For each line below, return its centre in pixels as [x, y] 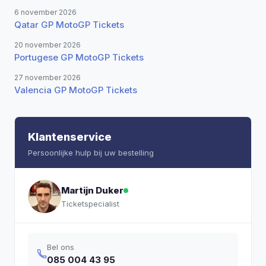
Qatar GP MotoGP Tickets [69, 25]
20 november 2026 [47, 45]
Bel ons [61, 247]
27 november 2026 [47, 77]
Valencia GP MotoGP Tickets [76, 90]
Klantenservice [70, 137]
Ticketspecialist [90, 204]
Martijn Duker [92, 190]
